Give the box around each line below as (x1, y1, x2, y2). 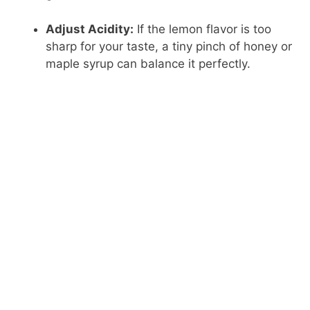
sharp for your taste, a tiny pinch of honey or (46, 39, 293, 53)
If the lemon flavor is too (134, 21, 272, 36)
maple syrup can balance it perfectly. (46, 56, 251, 71)
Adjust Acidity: (46, 21, 134, 36)
